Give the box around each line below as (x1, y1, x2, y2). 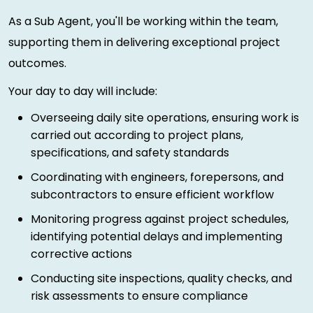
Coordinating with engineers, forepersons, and (31, 168, 284, 185)
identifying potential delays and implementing (31, 228, 282, 245)
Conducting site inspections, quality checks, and (31, 270, 292, 286)
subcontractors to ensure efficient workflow (31, 186, 274, 203)
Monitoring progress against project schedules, (31, 210, 289, 227)
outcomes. (8, 54, 66, 71)
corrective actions (31, 245, 132, 262)
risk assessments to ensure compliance (31, 287, 248, 304)
